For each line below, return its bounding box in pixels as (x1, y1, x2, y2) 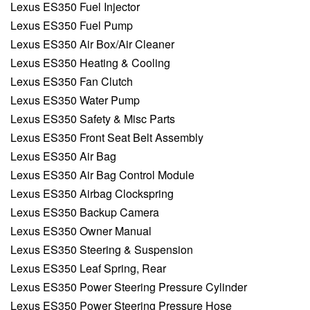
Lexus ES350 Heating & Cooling (10, 55, 170, 71)
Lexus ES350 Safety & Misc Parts (10, 111, 175, 127)
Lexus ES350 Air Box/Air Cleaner (10, 36, 174, 53)
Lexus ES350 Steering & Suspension (10, 241, 193, 258)
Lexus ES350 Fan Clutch (10, 73, 133, 90)
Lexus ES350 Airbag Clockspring (10, 185, 174, 202)
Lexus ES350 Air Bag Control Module (10, 167, 194, 183)
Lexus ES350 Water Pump (10, 92, 140, 109)
